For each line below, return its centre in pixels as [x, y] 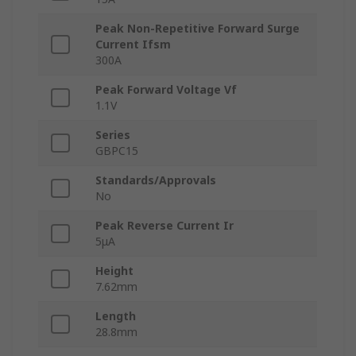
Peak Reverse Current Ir [164, 226]
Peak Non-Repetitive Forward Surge [197, 29]
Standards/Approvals [156, 180]
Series [113, 135]
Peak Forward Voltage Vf [166, 90]
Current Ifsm [133, 44]
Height [114, 271]
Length [116, 316]
